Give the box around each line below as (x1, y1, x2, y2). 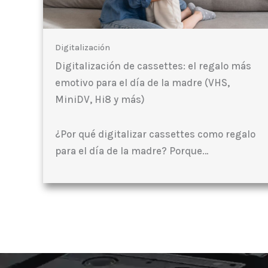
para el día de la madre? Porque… (55, 144, 209, 157)
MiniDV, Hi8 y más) (55, 93, 145, 105)
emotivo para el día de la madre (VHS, (55, 76, 230, 89)
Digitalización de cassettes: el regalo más (55, 59, 251, 72)
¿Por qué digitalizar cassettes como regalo (55, 127, 255, 140)
